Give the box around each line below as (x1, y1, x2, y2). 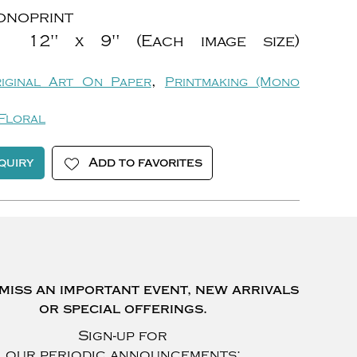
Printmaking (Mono (164, 75, 300, 89)
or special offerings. (38, 300, 207, 317)
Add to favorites (88, 155, 202, 170)
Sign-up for (78, 328, 167, 344)
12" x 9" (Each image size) (11, 32, 300, 50)
